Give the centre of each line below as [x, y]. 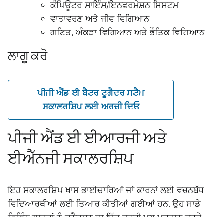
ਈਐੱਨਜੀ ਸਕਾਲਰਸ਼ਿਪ [71, 158]
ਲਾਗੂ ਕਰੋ [28, 55]
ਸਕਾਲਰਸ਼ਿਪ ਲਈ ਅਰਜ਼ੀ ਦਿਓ [91, 107]
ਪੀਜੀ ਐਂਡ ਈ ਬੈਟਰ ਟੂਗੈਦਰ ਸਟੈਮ [91, 93]
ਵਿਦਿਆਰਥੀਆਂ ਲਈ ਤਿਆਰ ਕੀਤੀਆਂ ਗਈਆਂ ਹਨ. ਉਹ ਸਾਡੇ [104, 204]
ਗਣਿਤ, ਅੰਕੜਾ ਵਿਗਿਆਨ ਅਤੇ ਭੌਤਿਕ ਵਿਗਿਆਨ [127, 32]
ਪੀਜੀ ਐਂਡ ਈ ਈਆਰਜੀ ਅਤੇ [87, 138]
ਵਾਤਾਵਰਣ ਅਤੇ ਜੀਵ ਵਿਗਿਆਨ [100, 19]
